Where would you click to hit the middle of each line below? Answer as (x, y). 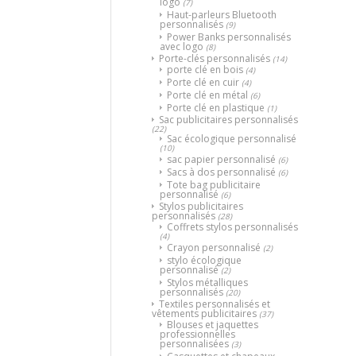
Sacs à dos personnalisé (221, 172)
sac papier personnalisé (221, 159)
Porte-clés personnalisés (215, 58)
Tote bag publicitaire (214, 184)
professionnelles (197, 334)
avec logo (182, 46)
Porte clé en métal (207, 95)
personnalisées (194, 343)
